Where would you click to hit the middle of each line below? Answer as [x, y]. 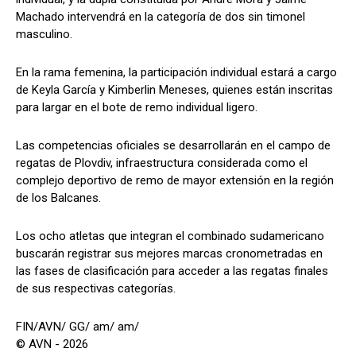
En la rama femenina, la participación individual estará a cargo [176, 72]
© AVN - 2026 [52, 344]
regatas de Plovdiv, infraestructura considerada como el [162, 163]
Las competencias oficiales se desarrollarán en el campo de [173, 145]
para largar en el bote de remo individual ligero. [137, 107]
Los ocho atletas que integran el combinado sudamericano [170, 236]
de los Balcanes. [58, 197]
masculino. [44, 34]
